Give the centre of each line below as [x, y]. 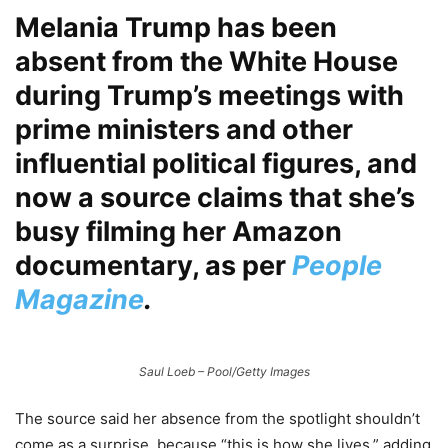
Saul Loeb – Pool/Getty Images [224, 372]
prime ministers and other [184, 130]
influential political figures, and [216, 164]
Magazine [79, 300]
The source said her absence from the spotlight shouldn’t [217, 419]
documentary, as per [153, 266]
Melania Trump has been [176, 28]
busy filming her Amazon [178, 232]
